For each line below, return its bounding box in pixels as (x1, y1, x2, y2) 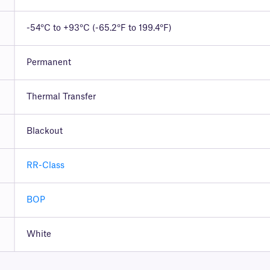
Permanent (26, 58, 71, 67)
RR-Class (26, 162, 64, 171)
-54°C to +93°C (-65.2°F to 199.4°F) (26, 24, 172, 33)
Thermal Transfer (26, 93, 96, 102)
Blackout (26, 127, 63, 136)
